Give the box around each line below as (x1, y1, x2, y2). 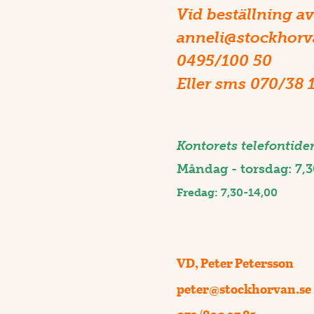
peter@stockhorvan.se (177, 279, 311, 298)
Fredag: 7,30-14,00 (177, 185, 278, 199)
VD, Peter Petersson (177, 253, 294, 272)
